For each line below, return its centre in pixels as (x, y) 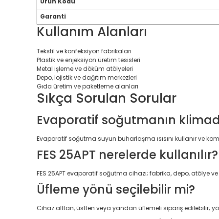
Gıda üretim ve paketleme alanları (88, 86)
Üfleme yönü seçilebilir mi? (116, 189)
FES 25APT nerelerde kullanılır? (127, 155)
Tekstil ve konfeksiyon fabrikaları (84, 51)
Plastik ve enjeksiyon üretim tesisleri (88, 60)
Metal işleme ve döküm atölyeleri (85, 69)
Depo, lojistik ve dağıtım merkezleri (87, 77)
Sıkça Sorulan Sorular (107, 98)
